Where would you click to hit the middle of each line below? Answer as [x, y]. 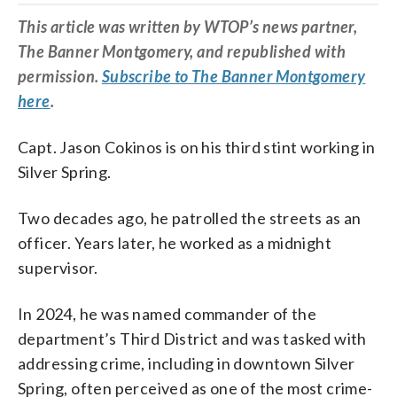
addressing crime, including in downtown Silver [187, 363]
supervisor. [58, 267]
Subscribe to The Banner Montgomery [234, 76]
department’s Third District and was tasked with [192, 338]
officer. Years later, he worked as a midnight [175, 242]
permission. [60, 76]
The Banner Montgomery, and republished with [182, 51]
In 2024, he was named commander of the [167, 313]
